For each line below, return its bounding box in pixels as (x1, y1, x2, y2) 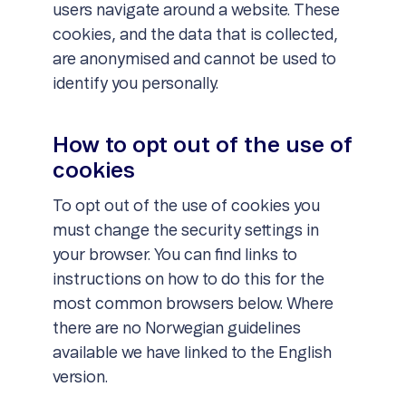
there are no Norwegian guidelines (52, 321, 301, 337)
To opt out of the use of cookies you (52, 198, 320, 215)
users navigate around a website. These (52, 3, 340, 19)
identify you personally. (52, 76, 218, 92)
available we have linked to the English (52, 345, 332, 362)
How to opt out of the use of (52, 135, 353, 157)
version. (52, 370, 108, 386)
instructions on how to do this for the (52, 272, 324, 288)
